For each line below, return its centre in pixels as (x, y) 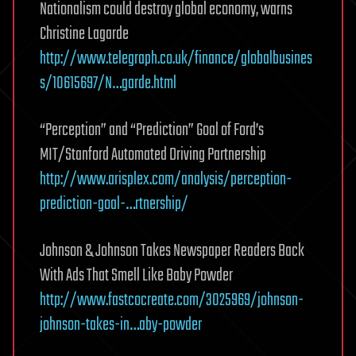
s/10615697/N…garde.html (108, 83)
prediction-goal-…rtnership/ (114, 204)
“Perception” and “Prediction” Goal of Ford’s (152, 130)
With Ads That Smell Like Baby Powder (136, 276)
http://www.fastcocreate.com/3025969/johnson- (172, 300)
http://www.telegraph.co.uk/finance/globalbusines (176, 59)
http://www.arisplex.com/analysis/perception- (166, 180)
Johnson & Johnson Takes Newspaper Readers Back (172, 251)
